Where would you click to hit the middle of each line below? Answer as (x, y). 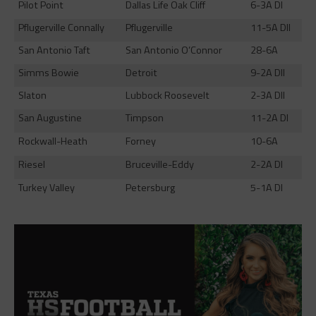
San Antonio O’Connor (174, 50)
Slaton (32, 95)
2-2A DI (266, 164)
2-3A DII (267, 95)
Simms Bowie (48, 72)
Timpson (144, 117)
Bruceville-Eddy (159, 164)
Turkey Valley (46, 187)
